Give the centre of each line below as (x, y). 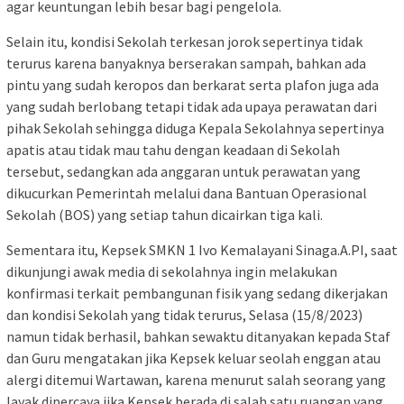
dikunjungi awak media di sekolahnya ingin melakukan (172, 271)
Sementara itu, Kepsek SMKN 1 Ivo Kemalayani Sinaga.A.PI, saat (202, 249)
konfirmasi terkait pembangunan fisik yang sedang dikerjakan (197, 293)
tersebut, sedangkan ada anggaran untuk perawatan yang (184, 171)
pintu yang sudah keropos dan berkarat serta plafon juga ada (193, 84)
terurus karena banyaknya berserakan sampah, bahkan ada (186, 63)
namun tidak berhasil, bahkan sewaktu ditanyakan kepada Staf (198, 336)
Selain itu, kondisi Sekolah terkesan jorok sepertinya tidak (184, 41)
